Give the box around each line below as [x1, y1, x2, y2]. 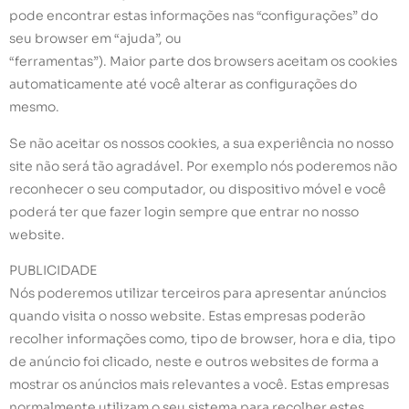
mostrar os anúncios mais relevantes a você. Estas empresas [9, 376, 389, 393]
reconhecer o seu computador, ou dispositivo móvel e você [9, 180, 386, 197]
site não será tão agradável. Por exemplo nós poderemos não [9, 157, 397, 174]
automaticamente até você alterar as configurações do [9, 76, 357, 93]
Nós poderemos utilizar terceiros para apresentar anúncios [9, 285, 386, 302]
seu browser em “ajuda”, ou [9, 30, 182, 47]
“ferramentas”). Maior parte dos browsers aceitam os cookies [9, 53, 397, 70]
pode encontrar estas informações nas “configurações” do [9, 7, 378, 25]
